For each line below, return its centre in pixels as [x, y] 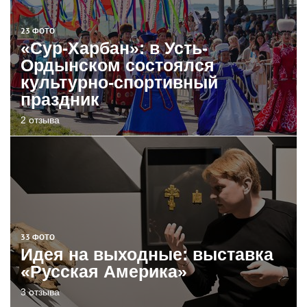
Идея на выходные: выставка [147, 254]
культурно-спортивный [119, 82]
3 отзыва [40, 292]
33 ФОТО [38, 237]
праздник [60, 99]
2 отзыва [40, 120]
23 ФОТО [38, 30]
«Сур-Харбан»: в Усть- [114, 48]
